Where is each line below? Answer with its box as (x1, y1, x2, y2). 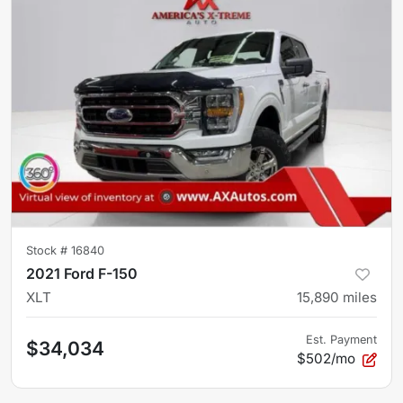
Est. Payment (306, 332, 377, 346)
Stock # (26, 243, 71, 257)
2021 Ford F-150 (26, 264, 138, 282)
